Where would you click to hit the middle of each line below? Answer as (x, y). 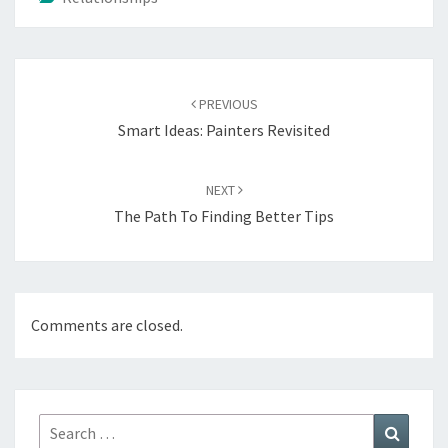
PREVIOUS (226, 104)
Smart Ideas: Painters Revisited (224, 130)
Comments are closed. (107, 325)
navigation (64, 96)
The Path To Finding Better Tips (224, 216)
